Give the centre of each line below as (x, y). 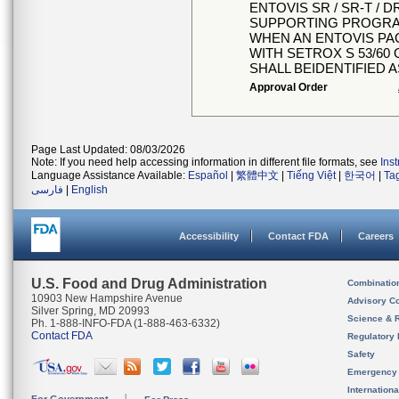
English (90, 190)
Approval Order (289, 87)
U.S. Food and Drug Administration (149, 284)
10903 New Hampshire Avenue (107, 298)
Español (208, 175)
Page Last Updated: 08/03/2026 (108, 150)
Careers (376, 236)
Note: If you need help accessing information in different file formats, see (206, 162)
